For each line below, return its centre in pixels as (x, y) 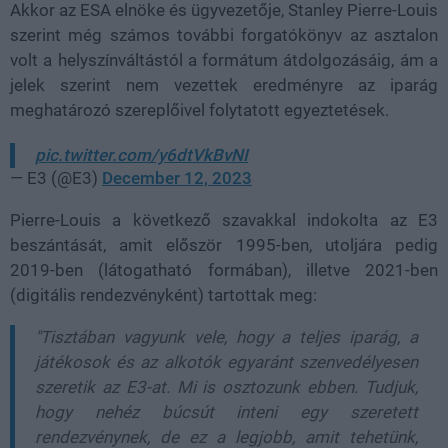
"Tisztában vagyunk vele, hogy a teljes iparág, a (226, 337)
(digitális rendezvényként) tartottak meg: (163, 295)
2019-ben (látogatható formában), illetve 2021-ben (224, 270)
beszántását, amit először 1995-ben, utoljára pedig (224, 245)
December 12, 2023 (177, 178)
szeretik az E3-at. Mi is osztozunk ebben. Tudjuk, (226, 387)
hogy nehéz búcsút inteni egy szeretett (226, 412)
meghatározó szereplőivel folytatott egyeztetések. (199, 110)
